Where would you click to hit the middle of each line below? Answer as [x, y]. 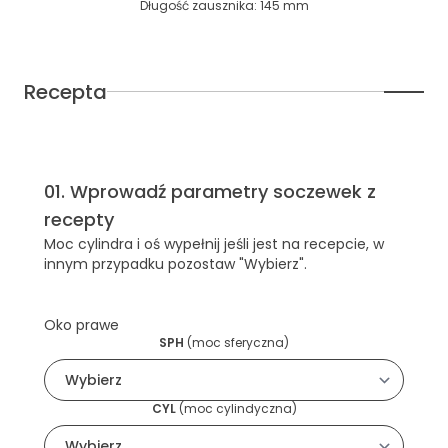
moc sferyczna [238, 342]
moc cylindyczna [237, 408]
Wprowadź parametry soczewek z [223, 191]
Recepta [65, 91]
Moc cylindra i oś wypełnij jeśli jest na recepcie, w [214, 243]
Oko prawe [81, 324]
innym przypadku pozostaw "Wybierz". [175, 263]
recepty [79, 219]
